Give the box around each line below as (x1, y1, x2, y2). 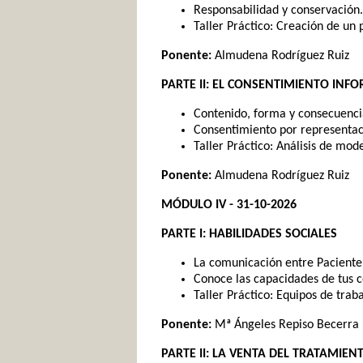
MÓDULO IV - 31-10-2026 (161, 199, 297, 211)
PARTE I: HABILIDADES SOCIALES (161, 228, 337, 241)
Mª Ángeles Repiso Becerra (211, 318, 359, 331)
